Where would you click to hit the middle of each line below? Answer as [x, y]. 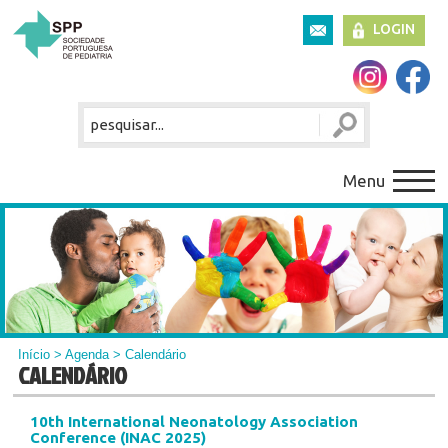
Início [34, 354]
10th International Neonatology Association [193, 421]
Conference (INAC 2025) [117, 437]
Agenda [87, 354]
